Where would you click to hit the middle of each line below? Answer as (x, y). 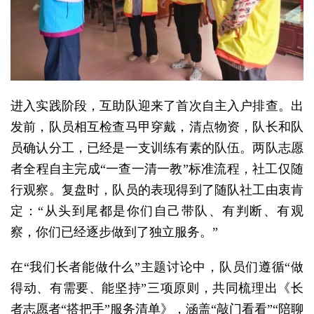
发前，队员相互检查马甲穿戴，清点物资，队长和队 (157, 127)
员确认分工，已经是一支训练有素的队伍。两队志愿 (157, 148)
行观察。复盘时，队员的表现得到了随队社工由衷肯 (157, 190)
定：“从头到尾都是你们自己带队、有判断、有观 (157, 211)
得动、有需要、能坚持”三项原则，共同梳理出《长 (157, 288)
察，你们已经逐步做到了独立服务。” (114, 232)
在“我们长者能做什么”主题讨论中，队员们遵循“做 (157, 267)
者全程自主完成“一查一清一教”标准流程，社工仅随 (157, 169)
